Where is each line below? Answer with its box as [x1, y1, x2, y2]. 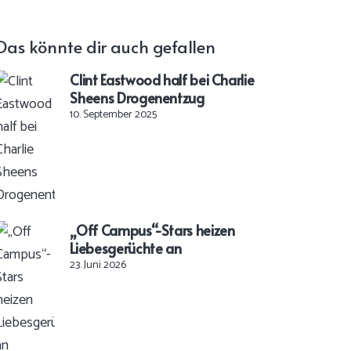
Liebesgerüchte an [70, 238, 182, 259]
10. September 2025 [70, 106, 157, 125]
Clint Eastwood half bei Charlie [70, 70, 255, 90]
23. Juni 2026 [70, 256, 127, 275]
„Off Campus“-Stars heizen [70, 220, 235, 241]
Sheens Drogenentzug [70, 88, 204, 108]
